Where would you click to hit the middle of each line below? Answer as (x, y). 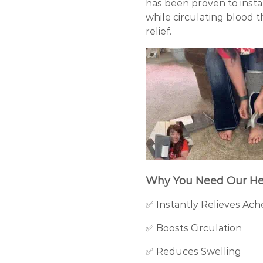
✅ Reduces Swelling (193, 251)
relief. (159, 31)
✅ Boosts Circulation (194, 228)
